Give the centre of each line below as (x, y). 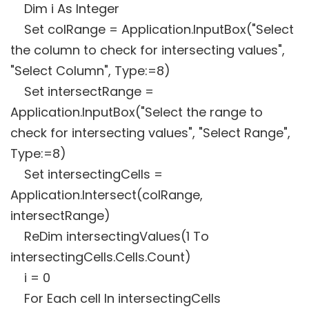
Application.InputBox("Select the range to (137, 112)
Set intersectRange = (82, 92)
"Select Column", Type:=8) (90, 71)
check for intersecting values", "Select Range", (150, 133)
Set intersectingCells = (87, 175)
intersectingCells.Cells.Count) (101, 257)
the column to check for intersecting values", (148, 50)
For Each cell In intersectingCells (116, 299)
